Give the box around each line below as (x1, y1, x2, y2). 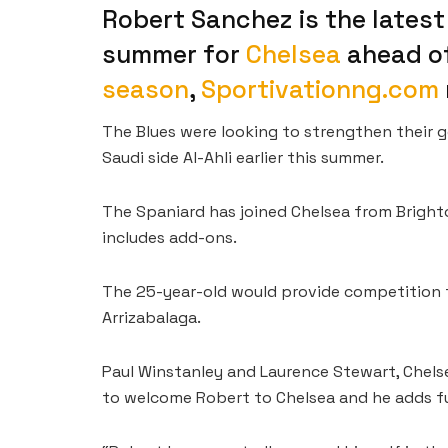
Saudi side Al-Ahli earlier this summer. (102, 147, 384, 169)
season (102, 72, 189, 105)
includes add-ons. (102, 227, 237, 249)
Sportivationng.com (201, 72, 439, 105)
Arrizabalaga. (102, 307, 201, 329)
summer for (102, 37, 246, 70)
